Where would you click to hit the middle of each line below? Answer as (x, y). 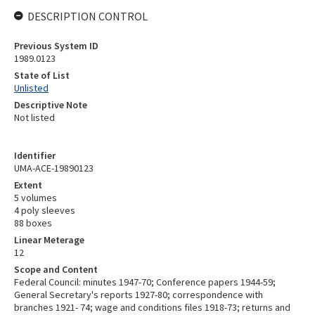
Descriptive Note (51, 105)
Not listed (34, 117)
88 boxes (33, 223)
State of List (42, 75)
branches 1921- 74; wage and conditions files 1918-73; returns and (152, 307)
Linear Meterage (49, 240)
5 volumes (36, 198)
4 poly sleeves (45, 210)
